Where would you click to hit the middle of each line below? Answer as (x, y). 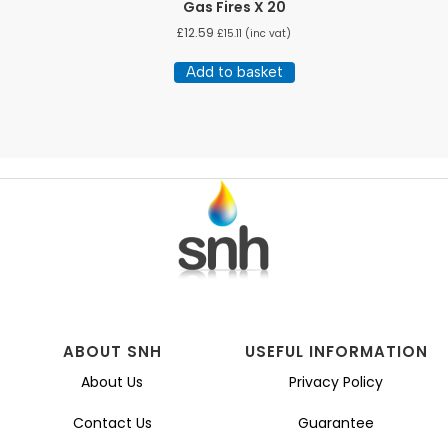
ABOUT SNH (112, 351)
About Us (112, 381)
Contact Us (112, 422)
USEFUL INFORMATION (336, 351)
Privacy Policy (336, 381)
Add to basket (234, 71)
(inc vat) (266, 33)
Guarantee (336, 422)
